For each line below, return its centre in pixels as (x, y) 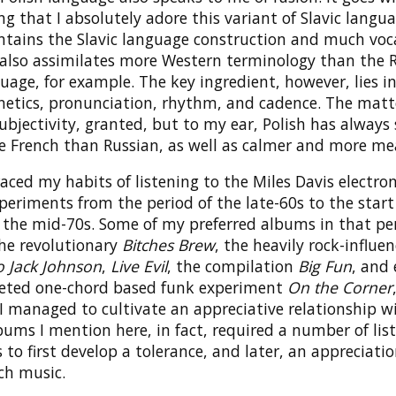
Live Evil (139, 267)
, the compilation (232, 267)
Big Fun (325, 267)
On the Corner (340, 288)
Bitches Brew (168, 245)
